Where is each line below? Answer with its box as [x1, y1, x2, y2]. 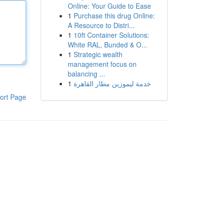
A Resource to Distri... [67, 20, 135, 30]
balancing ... [67, 69, 105, 78]
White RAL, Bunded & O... [67, 40, 147, 49]
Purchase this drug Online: [73, 11, 155, 20]
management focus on [67, 59, 137, 69]
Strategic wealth [73, 49, 123, 59]
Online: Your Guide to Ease [67, 1, 151, 11]
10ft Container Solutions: [73, 30, 149, 40]
